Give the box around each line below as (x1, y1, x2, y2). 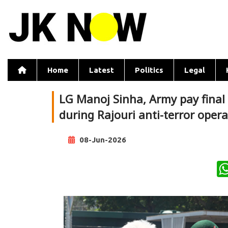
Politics (135, 66, 163, 74)
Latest (89, 66, 114, 74)
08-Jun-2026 (77, 135, 126, 145)
